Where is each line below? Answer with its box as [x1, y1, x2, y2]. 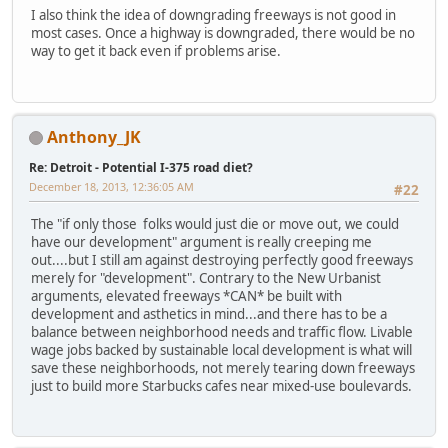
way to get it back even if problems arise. [31, 42, 281, 61]
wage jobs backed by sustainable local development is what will [31, 340, 412, 359]
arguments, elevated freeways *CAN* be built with [31, 286, 342, 305]
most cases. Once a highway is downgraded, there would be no [31, 24, 415, 43]
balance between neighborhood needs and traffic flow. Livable [31, 322, 413, 341]
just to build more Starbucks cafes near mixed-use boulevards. [31, 376, 412, 395]
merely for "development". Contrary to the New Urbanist [31, 268, 381, 287]
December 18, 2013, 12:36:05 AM [29, 178, 194, 194]
